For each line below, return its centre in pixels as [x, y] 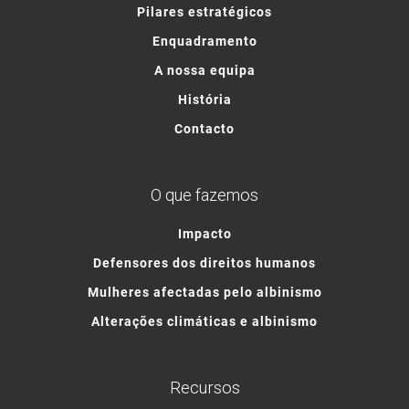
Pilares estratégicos [204, 11]
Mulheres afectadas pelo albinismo [204, 291]
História [204, 99]
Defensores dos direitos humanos [204, 262]
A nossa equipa [204, 69]
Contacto [204, 128]
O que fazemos [204, 194]
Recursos [204, 387]
